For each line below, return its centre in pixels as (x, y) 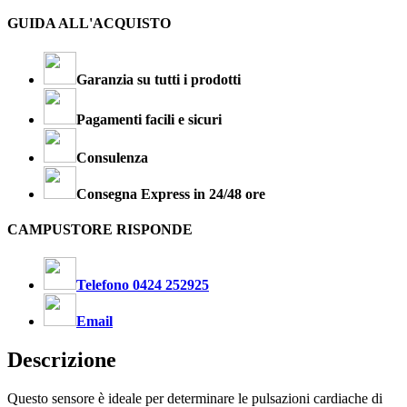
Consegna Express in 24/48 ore (171, 194)
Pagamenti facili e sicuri (149, 119)
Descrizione (62, 360)
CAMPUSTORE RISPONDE (100, 229)
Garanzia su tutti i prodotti (159, 79)
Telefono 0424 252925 (143, 285)
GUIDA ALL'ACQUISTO (89, 24)
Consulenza (112, 157)
